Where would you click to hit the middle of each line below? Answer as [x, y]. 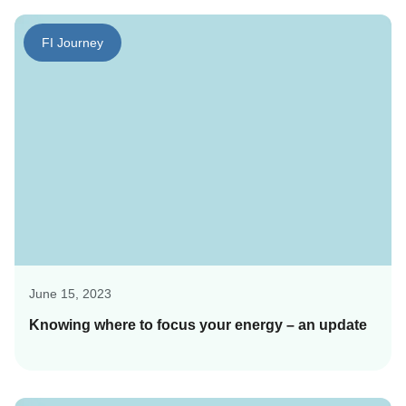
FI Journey [72, 43]
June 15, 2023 [70, 293]
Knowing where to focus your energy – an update [198, 324]
